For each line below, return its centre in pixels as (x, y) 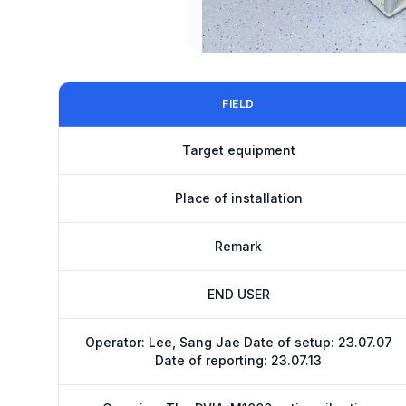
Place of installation (238, 198)
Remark (238, 246)
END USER (238, 294)
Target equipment (238, 150)
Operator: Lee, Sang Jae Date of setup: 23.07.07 (238, 342)
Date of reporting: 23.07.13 (238, 360)
